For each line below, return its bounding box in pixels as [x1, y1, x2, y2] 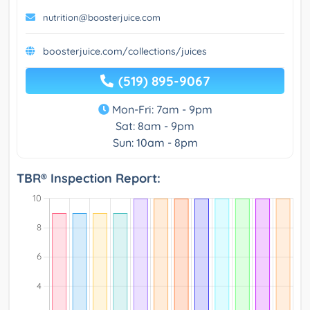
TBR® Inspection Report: [17, 170, 161, 187]
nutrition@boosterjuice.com [43, 12, 161, 24]
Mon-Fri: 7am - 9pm [109, 102, 212, 117]
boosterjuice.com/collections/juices [43, 45, 207, 58]
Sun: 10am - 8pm [112, 136, 198, 150]
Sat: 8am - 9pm [116, 119, 194, 134]
